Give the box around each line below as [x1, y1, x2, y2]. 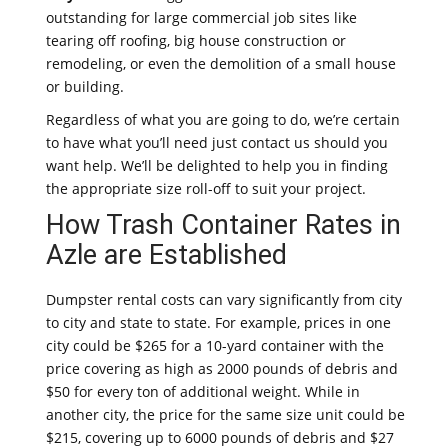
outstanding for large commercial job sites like [46, 8, 357, 27]
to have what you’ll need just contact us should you [46, 133, 388, 152]
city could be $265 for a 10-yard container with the [46, 336, 384, 355]
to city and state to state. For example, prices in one [46, 313, 391, 332]
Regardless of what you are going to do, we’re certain [46, 110, 400, 129]
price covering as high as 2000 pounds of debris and [46, 359, 398, 378]
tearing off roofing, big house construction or [46, 31, 346, 50]
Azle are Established [46, 239, 287, 271]
